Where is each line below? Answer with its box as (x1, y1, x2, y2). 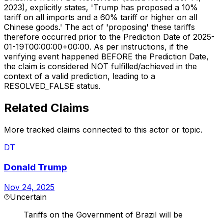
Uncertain (10, 192, 47, 202)
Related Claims (4, 101, 89, 115)
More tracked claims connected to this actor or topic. (4, 125, 202, 135)
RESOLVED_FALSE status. (4, 81, 101, 91)
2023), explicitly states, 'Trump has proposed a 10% (4, 2, 198, 13)
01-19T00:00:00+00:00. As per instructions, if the (4, 42, 188, 52)
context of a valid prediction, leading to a (4, 71, 155, 82)
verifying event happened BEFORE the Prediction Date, (4, 52, 209, 62)
